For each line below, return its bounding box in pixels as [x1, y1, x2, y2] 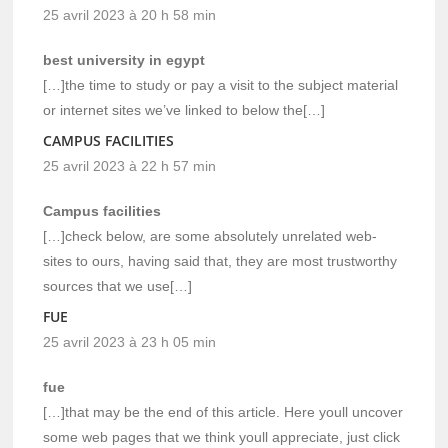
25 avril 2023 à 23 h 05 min [43, 334, 217, 351]
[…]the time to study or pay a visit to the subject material [43, 77, 399, 94]
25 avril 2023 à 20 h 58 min [43, 7, 217, 24]
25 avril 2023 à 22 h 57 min [43, 158, 217, 175]
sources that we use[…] [43, 278, 193, 295]
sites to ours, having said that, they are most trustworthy [43, 253, 398, 270]
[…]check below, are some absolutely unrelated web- [43, 228, 378, 245]
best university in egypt [43, 52, 206, 69]
